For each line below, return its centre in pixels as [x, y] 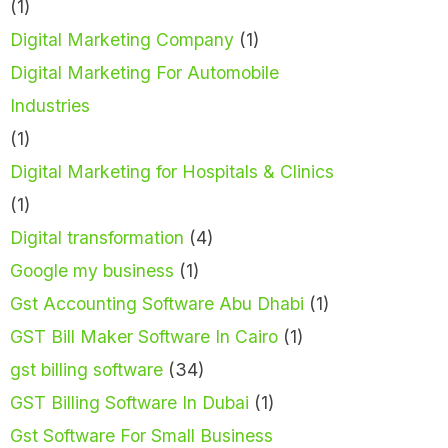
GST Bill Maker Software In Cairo [144, 337]
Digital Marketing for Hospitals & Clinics [172, 172]
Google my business [92, 271]
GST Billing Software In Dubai [129, 403]
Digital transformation [97, 238]
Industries [50, 106]
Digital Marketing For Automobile [144, 73]
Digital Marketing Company [122, 40]
